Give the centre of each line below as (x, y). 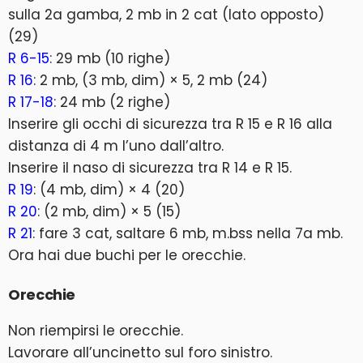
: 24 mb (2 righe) (112, 102)
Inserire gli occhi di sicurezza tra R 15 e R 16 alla (170, 124)
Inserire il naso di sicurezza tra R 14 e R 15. (150, 168)
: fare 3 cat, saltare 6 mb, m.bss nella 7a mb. (188, 233)
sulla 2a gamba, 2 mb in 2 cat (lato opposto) (166, 15)
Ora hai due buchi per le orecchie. (127, 255)
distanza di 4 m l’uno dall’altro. (116, 146)
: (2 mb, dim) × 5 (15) (109, 211)
